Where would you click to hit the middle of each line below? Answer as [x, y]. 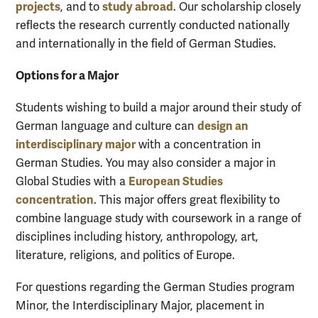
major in [255, 164]
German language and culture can [106, 127]
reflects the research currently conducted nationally [153, 25]
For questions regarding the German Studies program [155, 288]
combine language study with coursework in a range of [158, 219]
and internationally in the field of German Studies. [146, 44]
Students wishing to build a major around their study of [158, 108]
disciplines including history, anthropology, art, [137, 237]
